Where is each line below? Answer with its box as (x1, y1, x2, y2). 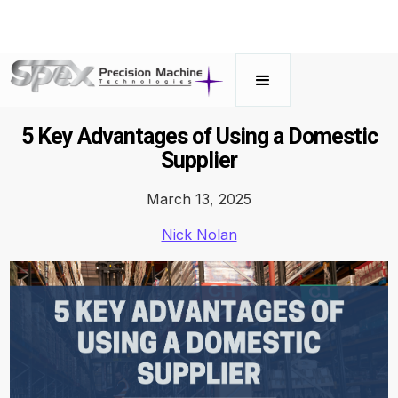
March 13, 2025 (147, 190, 251, 208)
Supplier (161, 147, 237, 173)
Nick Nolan (161, 226, 237, 243)
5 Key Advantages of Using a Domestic (20, 123, 378, 149)
